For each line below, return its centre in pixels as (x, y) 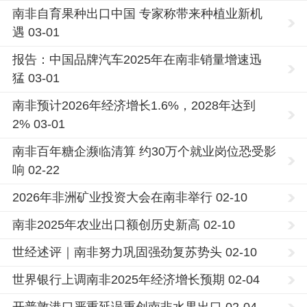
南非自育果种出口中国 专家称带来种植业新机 (137, 14)
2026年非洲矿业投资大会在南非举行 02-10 (130, 197)
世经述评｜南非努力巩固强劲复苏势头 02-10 (135, 252)
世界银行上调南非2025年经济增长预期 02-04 (136, 280)
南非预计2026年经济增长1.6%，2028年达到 (134, 106)
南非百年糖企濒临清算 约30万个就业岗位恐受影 (144, 151)
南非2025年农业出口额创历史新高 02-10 (124, 225)
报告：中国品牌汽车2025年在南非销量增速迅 (137, 60)
